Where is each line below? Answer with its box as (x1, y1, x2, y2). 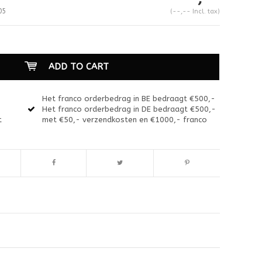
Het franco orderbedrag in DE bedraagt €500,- (42, 104, 216, 113)
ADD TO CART (48, 61, 109, 72)
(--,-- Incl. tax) (170, 7, 220, 15)
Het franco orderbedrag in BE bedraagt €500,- (42, 94, 216, 103)
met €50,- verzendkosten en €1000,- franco (42, 115, 208, 124)
